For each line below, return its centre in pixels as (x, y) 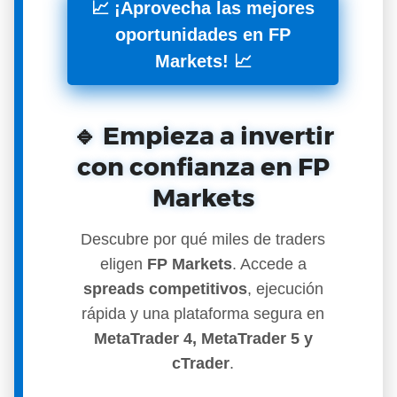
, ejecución (285, 289)
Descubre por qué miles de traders (203, 239)
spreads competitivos (165, 289)
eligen (123, 264)
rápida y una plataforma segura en (203, 314)
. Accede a (269, 264)
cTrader (201, 363)
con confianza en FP (203, 167)
